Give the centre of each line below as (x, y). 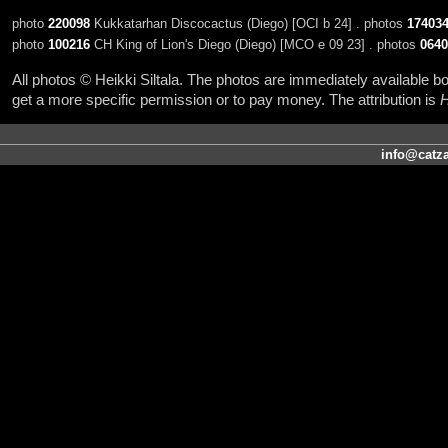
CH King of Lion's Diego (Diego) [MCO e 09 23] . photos (254, 45)
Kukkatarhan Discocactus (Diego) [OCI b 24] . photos (248, 24)
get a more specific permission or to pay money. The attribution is (225, 99)
